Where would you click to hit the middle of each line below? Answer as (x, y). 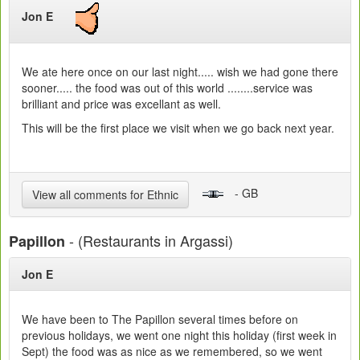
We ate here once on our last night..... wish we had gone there (180, 71)
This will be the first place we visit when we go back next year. (178, 127)
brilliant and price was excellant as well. (121, 103)
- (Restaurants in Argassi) (149, 240)
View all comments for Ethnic (105, 194)
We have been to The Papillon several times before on (160, 319)
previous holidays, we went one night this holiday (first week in (179, 335)
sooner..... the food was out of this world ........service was (167, 87)
